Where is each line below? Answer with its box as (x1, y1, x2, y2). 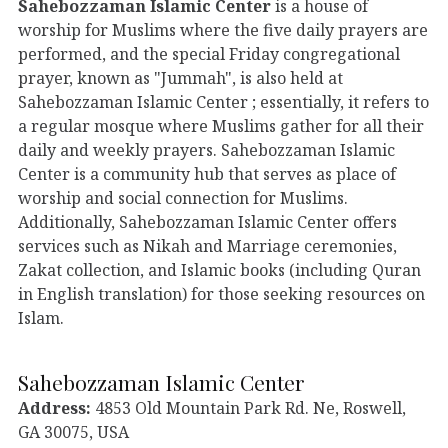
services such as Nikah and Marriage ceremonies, (18, 234, 397, 257)
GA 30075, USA (18, 420, 129, 443)
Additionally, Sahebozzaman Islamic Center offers (18, 210, 397, 233)
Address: (18, 396, 91, 419)
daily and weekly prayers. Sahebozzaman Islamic (18, 138, 395, 161)
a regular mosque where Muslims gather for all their (18, 114, 424, 137)
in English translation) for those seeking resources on (18, 282, 425, 305)
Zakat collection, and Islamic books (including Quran (18, 258, 421, 281)
